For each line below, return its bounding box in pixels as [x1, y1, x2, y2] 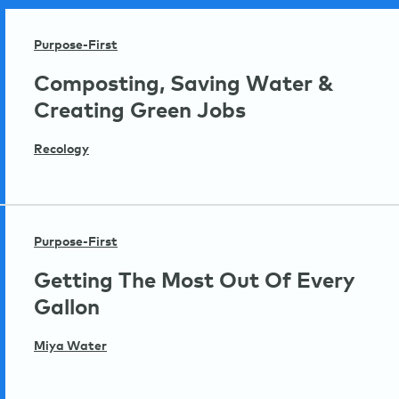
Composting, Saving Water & [34, 74, 334, 96]
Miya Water [34, 340, 107, 354]
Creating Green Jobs [34, 101, 246, 123]
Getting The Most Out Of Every [34, 271, 355, 293]
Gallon [34, 297, 100, 320]
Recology [34, 143, 89, 157]
